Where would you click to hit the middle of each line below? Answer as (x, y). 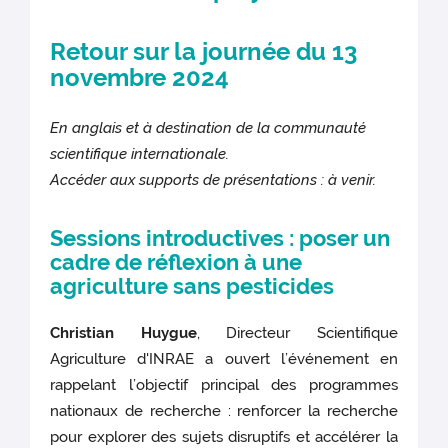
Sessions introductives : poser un (220, 238)
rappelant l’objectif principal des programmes (224, 385)
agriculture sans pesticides (192, 286)
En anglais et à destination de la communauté (208, 128)
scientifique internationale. (140, 154)
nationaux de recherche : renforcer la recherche (224, 411)
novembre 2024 (140, 78)
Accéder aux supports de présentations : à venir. (213, 180)
